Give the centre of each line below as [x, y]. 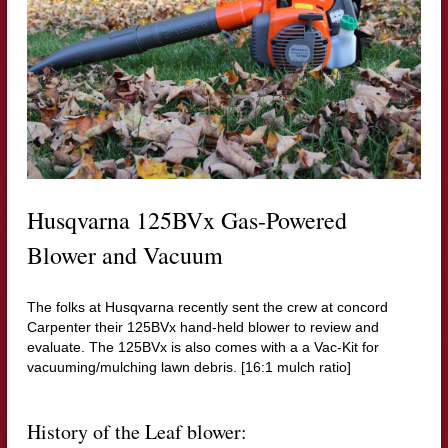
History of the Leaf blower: [136, 432]
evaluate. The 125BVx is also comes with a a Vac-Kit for [202, 347]
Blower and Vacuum [124, 255]
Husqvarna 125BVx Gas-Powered [186, 220]
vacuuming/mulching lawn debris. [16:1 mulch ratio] [188, 367]
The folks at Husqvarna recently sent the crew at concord [207, 307]
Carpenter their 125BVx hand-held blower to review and [202, 327]
